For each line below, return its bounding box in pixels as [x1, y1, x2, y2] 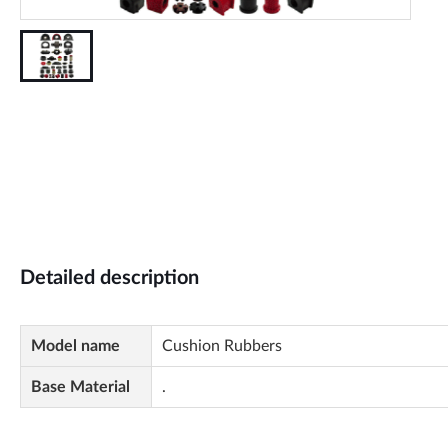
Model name [31, 338, 120, 354]
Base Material [31, 379, 130, 395]
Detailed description [20, 268, 199, 288]
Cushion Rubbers [162, 338, 282, 354]
